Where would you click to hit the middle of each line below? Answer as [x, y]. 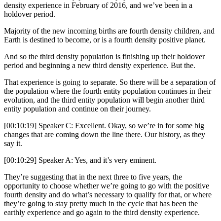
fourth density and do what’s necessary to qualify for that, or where [108, 195]
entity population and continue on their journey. [77, 109]
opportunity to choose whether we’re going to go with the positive [107, 186]
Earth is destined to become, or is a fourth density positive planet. [105, 40]
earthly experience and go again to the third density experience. [102, 213]
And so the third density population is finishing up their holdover [104, 57]
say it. [13, 144]
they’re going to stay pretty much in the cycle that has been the [101, 204]
